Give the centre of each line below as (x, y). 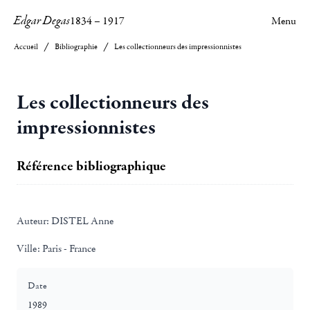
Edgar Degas (42, 21)
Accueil (26, 47)
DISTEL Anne (81, 221)
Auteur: (33, 221)
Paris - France (68, 248)
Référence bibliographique (91, 166)
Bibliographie (76, 47)
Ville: (28, 248)
